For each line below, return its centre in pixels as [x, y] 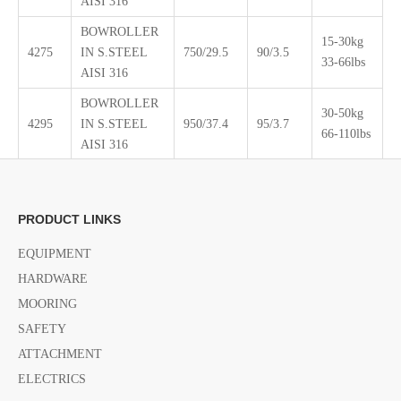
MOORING [47, 304]
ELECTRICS [52, 379]
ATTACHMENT [60, 354]
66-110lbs [346, 134]
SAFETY [42, 329]
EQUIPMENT [55, 254]
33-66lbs [343, 62]
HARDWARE [53, 279]
